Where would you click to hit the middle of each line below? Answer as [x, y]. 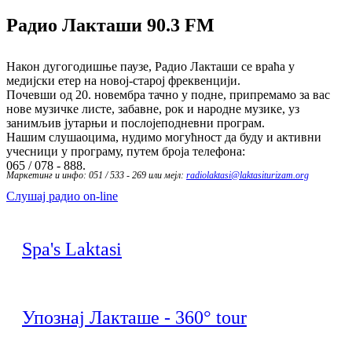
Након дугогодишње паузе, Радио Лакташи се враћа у [150, 66]
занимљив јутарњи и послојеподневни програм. [136, 123]
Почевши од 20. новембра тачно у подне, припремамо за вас [168, 94]
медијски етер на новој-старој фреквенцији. [123, 80]
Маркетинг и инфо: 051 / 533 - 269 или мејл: [96, 175]
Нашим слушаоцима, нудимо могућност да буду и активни [164, 137]
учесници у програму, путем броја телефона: [126, 151]
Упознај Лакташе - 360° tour [134, 317]
